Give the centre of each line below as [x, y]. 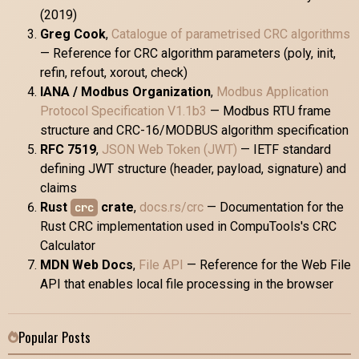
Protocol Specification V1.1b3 [123, 111]
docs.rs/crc [171, 207]
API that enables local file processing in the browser [187, 284]
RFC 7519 [68, 149]
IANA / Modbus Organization [125, 91]
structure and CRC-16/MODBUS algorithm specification [194, 130]
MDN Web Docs [87, 264]
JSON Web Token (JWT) [169, 149]
